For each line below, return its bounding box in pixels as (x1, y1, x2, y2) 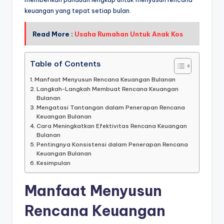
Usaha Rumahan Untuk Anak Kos (74, 29, 183, 38)
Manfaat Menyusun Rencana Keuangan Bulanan (34, 75, 176, 83)
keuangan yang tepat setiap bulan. (24, 6, 131, 14)
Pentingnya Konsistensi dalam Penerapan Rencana (36, 140, 188, 148)
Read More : (32, 29, 74, 38)
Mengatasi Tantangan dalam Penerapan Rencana (36, 103, 185, 111)
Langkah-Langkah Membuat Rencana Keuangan (36, 85, 179, 93)
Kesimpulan (36, 159, 71, 167)
